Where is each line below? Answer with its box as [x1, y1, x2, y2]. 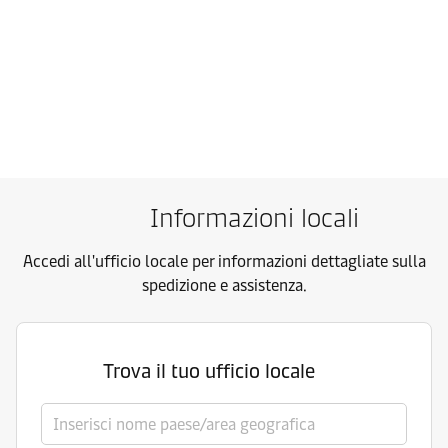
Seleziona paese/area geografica [41, 405, 267, 425]
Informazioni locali [149, 202, 359, 235]
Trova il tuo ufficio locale [103, 359, 315, 384]
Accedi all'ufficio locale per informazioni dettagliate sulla [22, 252, 426, 272]
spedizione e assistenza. [141, 276, 307, 296]
